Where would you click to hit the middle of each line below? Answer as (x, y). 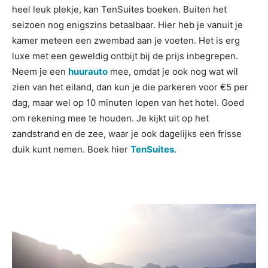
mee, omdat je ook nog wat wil (173, 71)
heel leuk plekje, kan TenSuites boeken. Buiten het (119, 9)
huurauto (88, 71)
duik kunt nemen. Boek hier (71, 149)
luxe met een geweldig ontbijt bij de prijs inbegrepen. (125, 56)
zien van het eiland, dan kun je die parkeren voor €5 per (130, 87)
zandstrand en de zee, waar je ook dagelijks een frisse (127, 134)
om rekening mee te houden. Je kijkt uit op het (110, 118)
